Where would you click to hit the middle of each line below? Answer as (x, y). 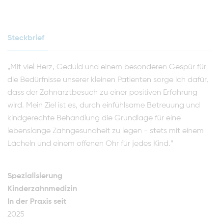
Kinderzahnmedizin (42, 189)
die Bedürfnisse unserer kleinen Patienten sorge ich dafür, (108, 80)
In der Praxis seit (37, 202)
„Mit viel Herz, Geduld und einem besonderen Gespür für (107, 68)
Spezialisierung (35, 177)
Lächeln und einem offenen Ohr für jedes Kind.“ (90, 144)
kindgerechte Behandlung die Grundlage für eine (94, 119)
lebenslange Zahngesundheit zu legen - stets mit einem (106, 131)
